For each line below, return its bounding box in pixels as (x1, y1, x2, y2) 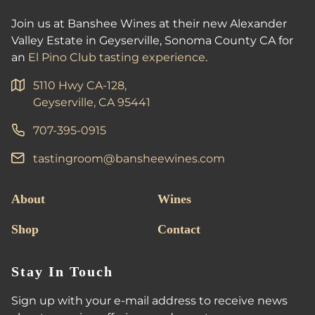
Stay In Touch (11, 264, 113, 279)
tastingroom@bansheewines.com (33, 152, 225, 165)
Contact (157, 222, 200, 236)
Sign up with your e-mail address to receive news (11, 294, 288, 307)
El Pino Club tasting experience (28, 51, 205, 64)
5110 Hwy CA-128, (33, 79, 127, 92)
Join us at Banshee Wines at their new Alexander (11, 17, 287, 30)
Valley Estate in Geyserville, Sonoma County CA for (11, 34, 293, 47)
